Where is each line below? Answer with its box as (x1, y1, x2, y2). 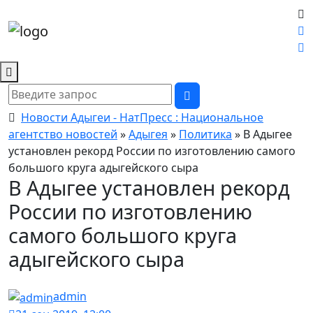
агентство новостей (8, 126, 117, 142)
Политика (179, 126, 232, 142)
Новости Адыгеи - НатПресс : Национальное (21, 110, 263, 125)
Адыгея (129, 126, 168, 142)
